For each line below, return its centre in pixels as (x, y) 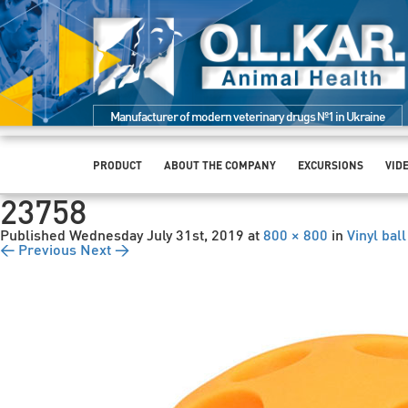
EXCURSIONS (331, 165)
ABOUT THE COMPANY (220, 165)
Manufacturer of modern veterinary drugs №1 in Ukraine (248, 115)
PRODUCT (117, 165)
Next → (105, 249)
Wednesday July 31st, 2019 (157, 234)
